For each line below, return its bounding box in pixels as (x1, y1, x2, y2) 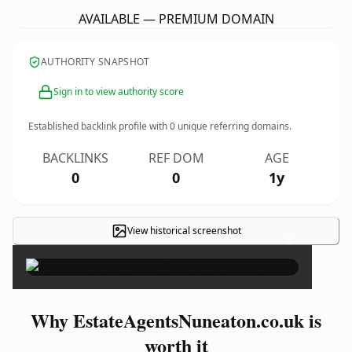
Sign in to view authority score (53, 85, 184, 98)
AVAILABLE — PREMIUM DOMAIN (78, 10, 274, 27)
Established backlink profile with (28, 119, 170, 133)
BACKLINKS (42, 149, 108, 167)
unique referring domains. (175, 119, 291, 133)
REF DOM (148, 149, 204, 167)
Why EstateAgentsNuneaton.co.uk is (31, 306, 321, 334)
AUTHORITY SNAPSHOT (41, 55, 150, 68)
